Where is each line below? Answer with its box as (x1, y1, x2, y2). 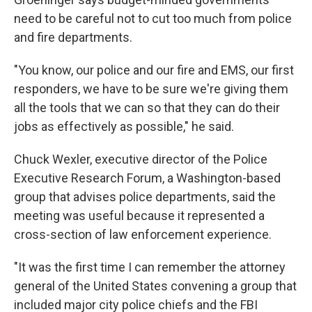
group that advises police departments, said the (14, 189, 276, 205)
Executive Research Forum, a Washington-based (14, 171, 281, 186)
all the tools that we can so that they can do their (14, 100, 280, 116)
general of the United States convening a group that (14, 279, 297, 294)
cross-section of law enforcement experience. (14, 227, 272, 242)
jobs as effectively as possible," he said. (14, 119, 234, 134)
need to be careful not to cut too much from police (14, 11, 292, 26)
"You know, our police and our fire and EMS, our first (14, 63, 294, 78)
